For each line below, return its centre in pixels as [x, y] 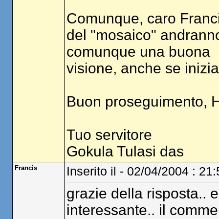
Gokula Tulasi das [125, 151]
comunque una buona [138, 52]
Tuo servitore [109, 135]
